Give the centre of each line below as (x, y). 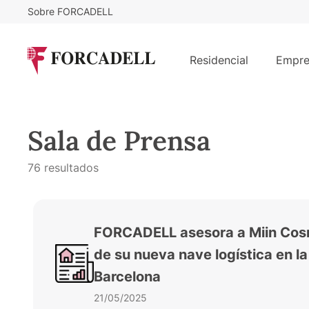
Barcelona (127, 276)
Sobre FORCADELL (70, 11)
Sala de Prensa (119, 140)
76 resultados (63, 167)
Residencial (219, 60)
